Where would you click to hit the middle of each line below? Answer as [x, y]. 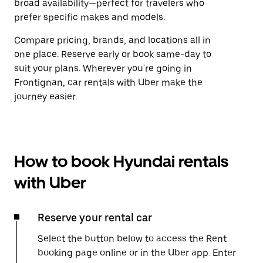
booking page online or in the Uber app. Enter [137, 253]
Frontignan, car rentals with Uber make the [108, 82]
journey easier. [45, 97]
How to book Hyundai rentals [121, 161]
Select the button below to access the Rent [132, 239]
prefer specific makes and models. [90, 17]
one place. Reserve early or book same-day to [113, 54]
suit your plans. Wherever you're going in [103, 68]
